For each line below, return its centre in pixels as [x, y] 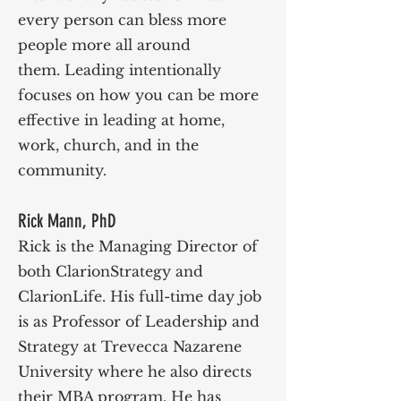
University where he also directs [135, 371]
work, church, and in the [108, 145]
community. [62, 170]
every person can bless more [122, 20]
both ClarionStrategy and [111, 271]
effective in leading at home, [121, 120]
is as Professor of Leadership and [139, 321]
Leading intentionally [141, 70]
